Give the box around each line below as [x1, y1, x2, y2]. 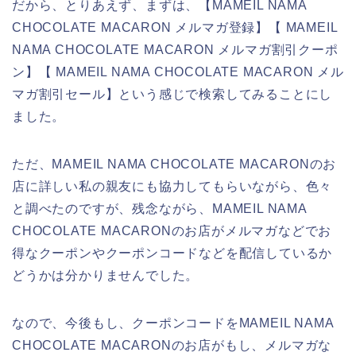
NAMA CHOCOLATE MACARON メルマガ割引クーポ [12, 42, 339, 56]
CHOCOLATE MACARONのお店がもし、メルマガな [12, 338, 332, 352]
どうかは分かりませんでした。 [12, 268, 199, 282]
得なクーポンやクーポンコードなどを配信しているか [12, 246, 333, 260]
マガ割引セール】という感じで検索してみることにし [12, 87, 333, 101]
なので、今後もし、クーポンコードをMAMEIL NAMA [12, 315, 334, 330]
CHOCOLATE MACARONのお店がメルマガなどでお [12, 223, 332, 238]
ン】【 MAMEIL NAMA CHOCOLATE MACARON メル [12, 64, 344, 79]
